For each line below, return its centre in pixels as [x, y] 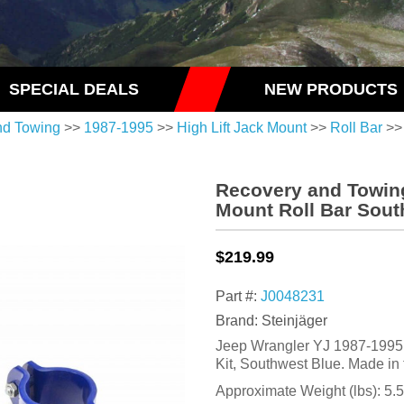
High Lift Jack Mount [242, 128]
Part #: [238, 297]
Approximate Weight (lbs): [300, 391]
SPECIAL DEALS [73, 89]
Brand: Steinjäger [271, 321]
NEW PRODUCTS [331, 89]
